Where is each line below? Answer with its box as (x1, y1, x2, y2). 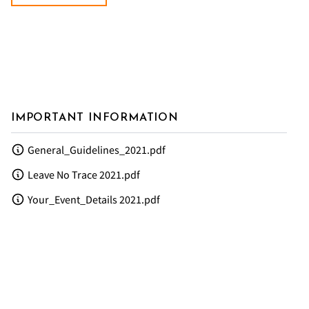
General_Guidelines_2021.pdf (28, 143, 166, 157)
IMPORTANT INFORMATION (11, 112, 179, 124)
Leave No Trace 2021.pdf (28, 168, 140, 182)
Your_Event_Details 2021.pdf (28, 192, 160, 207)
